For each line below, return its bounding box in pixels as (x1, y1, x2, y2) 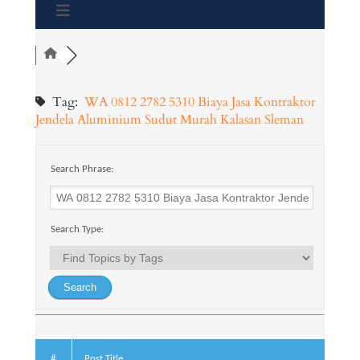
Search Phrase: (47, 163, 113, 174)
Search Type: (47, 223, 104, 235)
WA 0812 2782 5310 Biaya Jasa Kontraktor (84, 92, 316, 111)
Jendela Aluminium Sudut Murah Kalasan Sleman (35, 110, 304, 129)
